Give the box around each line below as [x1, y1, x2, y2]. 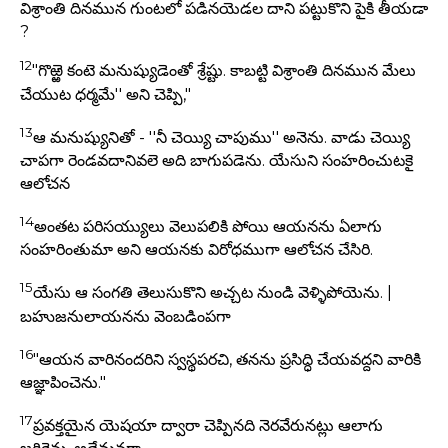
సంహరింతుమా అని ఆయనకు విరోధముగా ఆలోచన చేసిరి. [20, 240, 373, 260]
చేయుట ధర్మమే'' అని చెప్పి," [20, 84, 191, 104]
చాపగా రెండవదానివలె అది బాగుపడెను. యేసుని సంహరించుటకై [20, 151, 413, 171]
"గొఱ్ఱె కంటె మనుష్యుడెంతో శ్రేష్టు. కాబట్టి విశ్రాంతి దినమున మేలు [32, 61, 416, 81]
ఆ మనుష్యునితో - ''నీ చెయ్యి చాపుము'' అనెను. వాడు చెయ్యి [33, 128, 410, 148]
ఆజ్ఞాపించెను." [20, 373, 106, 393]
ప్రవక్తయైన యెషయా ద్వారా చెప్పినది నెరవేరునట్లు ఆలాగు [33, 416, 383, 436]
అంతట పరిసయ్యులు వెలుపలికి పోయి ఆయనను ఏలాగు [34, 217, 382, 237]
